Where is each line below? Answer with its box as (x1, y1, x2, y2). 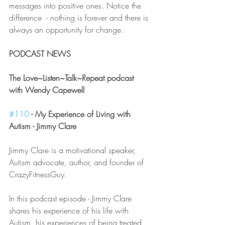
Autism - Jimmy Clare (9, 121, 76, 132)
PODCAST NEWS (9, 48, 71, 60)
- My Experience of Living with (29, 108, 133, 120)
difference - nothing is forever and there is (9, 12, 151, 24)
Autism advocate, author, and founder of (9, 157, 146, 168)
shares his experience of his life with (9, 205, 131, 216)
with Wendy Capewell (9, 84, 87, 96)
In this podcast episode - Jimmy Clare (9, 193, 134, 204)
